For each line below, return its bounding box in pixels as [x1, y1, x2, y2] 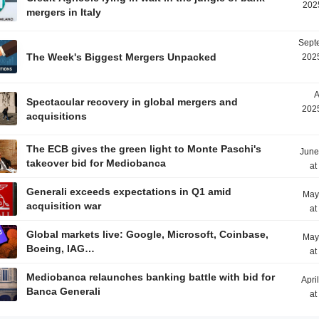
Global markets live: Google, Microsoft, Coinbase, [26, 229, 269, 240]
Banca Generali [26, 286, 101, 297]
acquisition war [26, 200, 102, 211]
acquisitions [26, 110, 88, 122]
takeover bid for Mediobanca [26, 157, 167, 169]
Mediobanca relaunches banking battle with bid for [26, 271, 276, 283]
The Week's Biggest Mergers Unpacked [26, 51, 217, 63]
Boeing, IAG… [26, 243, 95, 254]
